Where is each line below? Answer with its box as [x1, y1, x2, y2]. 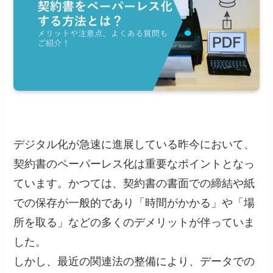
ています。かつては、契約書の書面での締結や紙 [13, 177, 255, 190]
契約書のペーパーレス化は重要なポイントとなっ [13, 157, 255, 170]
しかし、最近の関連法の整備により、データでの [13, 255, 255, 268]
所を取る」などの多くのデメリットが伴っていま [13, 216, 255, 229]
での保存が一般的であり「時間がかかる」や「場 [13, 196, 255, 209]
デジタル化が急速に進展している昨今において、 [13, 138, 255, 151]
